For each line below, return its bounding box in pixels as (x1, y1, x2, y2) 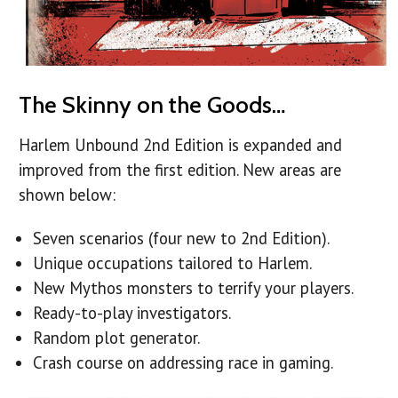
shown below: (19, 184, 115, 206)
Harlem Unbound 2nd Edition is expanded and (19, 134, 342, 156)
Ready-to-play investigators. (33, 302, 232, 324)
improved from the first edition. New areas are (19, 159, 341, 181)
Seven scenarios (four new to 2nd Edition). (33, 227, 330, 250)
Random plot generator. (33, 327, 201, 349)
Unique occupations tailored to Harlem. (33, 252, 313, 275)
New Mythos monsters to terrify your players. (33, 277, 354, 299)
